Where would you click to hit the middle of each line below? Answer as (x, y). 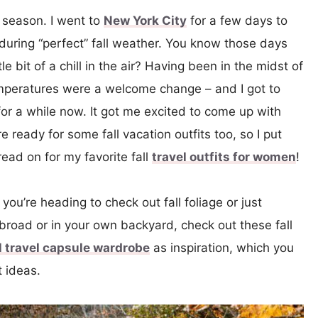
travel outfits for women (224, 157)
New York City (145, 20)
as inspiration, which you (222, 247)
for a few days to (237, 20)
